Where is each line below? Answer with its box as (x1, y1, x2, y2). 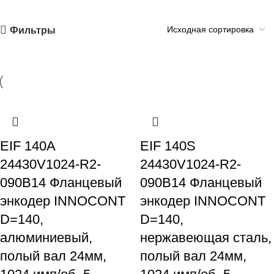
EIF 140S (140, 138, 196, 154)
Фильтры (10, 24, 56, 35)
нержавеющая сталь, (140, 230, 272, 246)
